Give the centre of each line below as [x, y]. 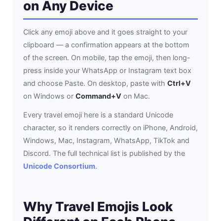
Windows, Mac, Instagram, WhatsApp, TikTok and [106, 141]
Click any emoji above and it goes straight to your [105, 32]
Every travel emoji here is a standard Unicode [98, 115]
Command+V [98, 96]
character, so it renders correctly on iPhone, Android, [110, 128]
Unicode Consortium [59, 166]
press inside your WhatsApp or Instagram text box [107, 70]
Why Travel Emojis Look [98, 207]
